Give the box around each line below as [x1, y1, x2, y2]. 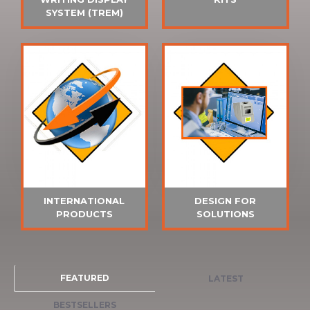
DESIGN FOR [194, 195, 257, 207]
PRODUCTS [55, 208, 113, 220]
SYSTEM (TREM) [45, 7, 123, 19]
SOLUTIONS [196, 208, 255, 220]
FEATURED [60, 273, 109, 284]
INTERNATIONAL [44, 195, 125, 207]
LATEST [208, 273, 244, 284]
